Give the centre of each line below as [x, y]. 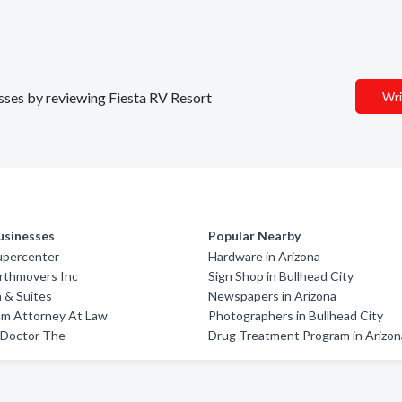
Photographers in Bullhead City [296, 315]
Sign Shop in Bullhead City [281, 276]
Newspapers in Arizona [273, 296]
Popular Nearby [255, 236]
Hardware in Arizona [265, 256]
